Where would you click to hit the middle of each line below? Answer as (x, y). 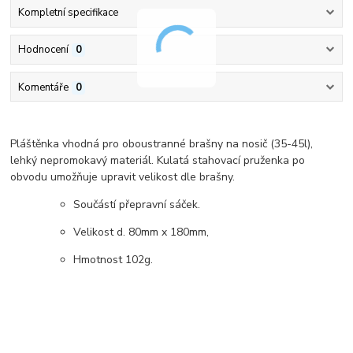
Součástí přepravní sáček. (137, 204)
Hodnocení (43, 50)
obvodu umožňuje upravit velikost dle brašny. (123, 176)
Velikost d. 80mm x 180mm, (141, 232)
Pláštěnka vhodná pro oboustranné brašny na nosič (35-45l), (162, 143)
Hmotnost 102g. (113, 259)
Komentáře (43, 87)
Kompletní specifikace (68, 13)
